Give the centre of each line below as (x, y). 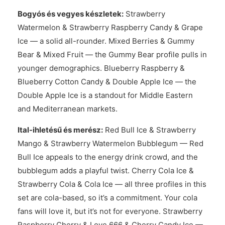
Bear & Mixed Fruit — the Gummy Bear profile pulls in (112, 54)
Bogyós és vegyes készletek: (71, 14)
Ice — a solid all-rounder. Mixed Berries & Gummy (106, 41)
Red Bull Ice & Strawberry (149, 130)
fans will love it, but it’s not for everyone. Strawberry (110, 211)
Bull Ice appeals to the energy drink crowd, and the (108, 157)
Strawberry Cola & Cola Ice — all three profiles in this (112, 184)
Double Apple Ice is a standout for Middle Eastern (105, 95)
